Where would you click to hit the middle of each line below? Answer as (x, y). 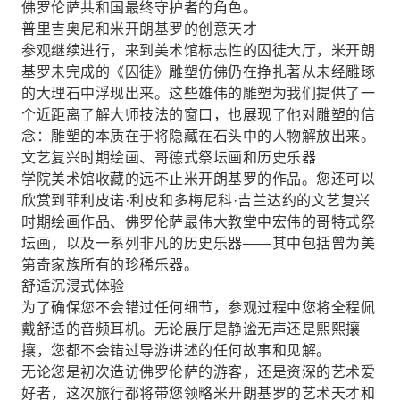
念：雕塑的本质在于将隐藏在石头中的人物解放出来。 (198, 136)
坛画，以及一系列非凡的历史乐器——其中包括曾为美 (198, 243)
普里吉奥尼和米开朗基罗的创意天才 (139, 29)
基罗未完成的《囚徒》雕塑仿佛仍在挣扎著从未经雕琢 (198, 72)
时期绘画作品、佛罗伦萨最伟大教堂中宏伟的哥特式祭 (198, 222)
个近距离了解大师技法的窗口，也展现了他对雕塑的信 (198, 115)
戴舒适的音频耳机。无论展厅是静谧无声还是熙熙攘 (191, 329)
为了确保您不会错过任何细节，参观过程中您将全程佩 (198, 308)
